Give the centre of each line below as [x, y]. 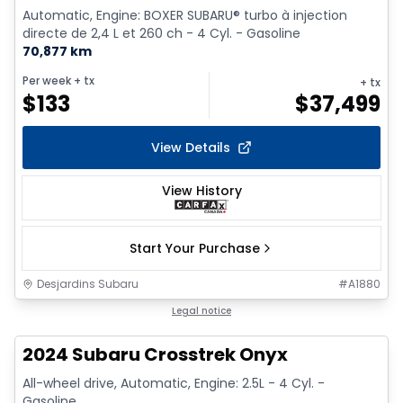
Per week [47, 80]
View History [201, 190]
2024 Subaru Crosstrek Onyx [155, 354]
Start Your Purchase [194, 248]
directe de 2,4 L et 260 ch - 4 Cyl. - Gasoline [161, 33]
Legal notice [201, 310]
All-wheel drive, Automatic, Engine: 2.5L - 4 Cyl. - [174, 383]
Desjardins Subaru [88, 283]
